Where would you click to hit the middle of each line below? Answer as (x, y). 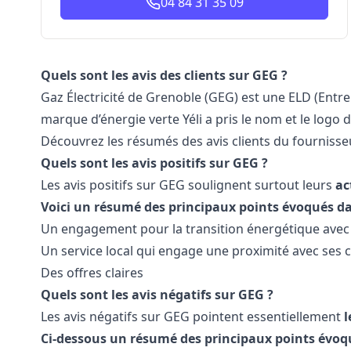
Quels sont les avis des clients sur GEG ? (164, 75)
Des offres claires (92, 273)
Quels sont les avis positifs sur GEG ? (154, 163)
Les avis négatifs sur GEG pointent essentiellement (192, 317)
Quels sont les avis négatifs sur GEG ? (157, 295)
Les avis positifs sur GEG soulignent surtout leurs (188, 185)
